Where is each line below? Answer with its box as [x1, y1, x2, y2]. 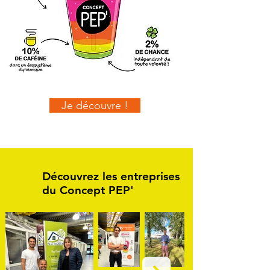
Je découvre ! [61, 99, 128, 112]
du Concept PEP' [42, 183, 134, 197]
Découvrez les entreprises [42, 169, 180, 183]
